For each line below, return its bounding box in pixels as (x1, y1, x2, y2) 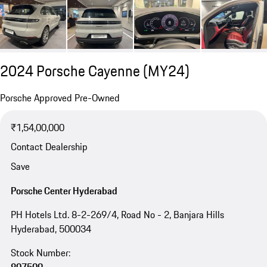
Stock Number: (10, 246, 70, 260)
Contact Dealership (10, 139, 88, 154)
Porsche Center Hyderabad (10, 184, 117, 198)
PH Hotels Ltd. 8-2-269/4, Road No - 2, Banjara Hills (10, 207, 224, 222)
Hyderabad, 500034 (10, 222, 91, 237)
